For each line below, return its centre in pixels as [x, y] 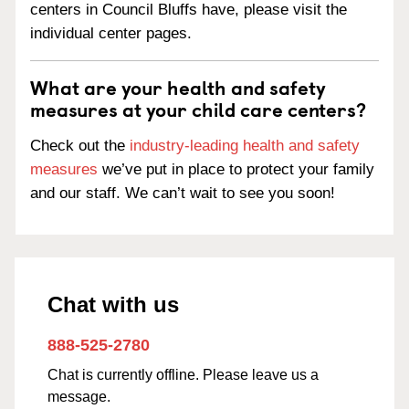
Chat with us [113, 304]
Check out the [80, 146]
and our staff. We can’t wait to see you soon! [183, 193]
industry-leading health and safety [245, 146]
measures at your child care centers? [198, 109]
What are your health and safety [178, 87]
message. [79, 397]
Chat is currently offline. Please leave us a [183, 375]
